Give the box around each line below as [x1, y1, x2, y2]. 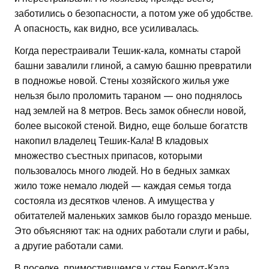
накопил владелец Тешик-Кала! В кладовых [14, 135, 208, 147]
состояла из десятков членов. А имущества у [14, 195, 214, 207]
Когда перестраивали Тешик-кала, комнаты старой [14, 45, 241, 57]
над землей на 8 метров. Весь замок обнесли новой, [14, 105, 246, 117]
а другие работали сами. [14, 240, 123, 252]
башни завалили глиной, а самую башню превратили [14, 60, 252, 72]
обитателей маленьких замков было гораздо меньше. [14, 210, 252, 222]
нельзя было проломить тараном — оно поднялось [14, 90, 242, 102]
